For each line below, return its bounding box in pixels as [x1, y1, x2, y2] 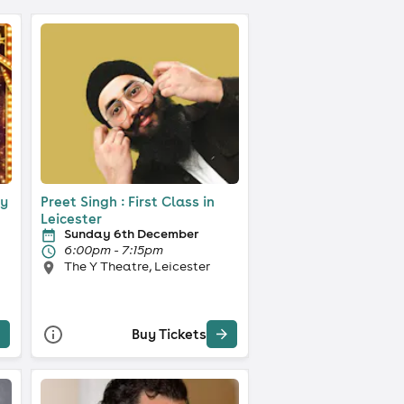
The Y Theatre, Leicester [63, 257, 210, 274]
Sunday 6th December [63, 225, 198, 242]
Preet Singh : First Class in [40, 192, 215, 210]
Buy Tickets [131, 326, 207, 344]
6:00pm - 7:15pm [63, 241, 163, 258]
